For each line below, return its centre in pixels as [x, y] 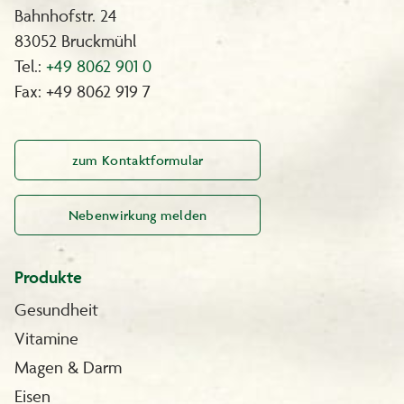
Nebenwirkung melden [138, 215]
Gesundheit [56, 309]
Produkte [48, 276]
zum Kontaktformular [138, 160]
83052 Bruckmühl [75, 40]
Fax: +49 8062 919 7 [83, 91]
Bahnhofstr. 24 [66, 15]
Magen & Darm [68, 367]
